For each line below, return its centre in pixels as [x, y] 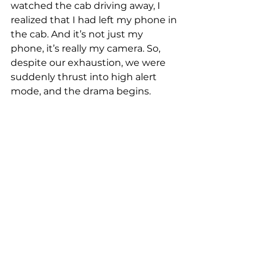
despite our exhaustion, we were [89, 63]
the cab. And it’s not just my [78, 34]
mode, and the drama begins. [81, 91]
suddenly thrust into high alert [85, 77]
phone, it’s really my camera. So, [87, 49]
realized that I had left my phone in [95, 20]
